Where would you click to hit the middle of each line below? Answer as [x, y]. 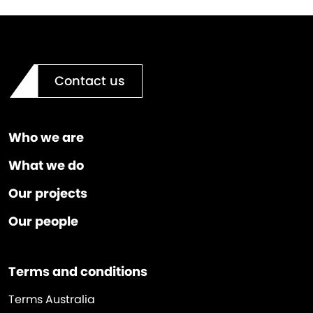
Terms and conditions [78, 271]
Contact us [90, 81]
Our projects [48, 193]
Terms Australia [52, 299]
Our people [43, 221]
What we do [46, 165]
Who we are [46, 137]
